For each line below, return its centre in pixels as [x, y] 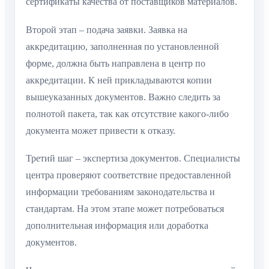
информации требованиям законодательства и [120, 192]
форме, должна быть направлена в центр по [116, 63]
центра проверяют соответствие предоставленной [128, 175]
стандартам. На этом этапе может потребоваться [125, 209]
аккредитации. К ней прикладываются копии [119, 80]
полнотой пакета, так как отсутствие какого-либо [127, 113]
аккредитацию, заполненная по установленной [122, 46]
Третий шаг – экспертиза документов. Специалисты [133, 159]
